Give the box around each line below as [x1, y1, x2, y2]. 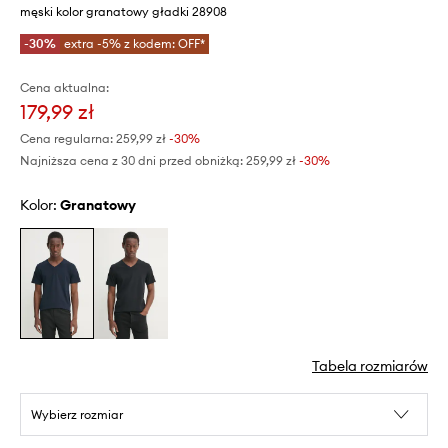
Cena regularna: [20, 131, 113, 146]
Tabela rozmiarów [312, 357, 428, 376]
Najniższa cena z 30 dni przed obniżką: [20, 153, 243, 168]
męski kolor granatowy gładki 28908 [20, 4, 227, 19]
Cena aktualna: [20, 80, 109, 95]
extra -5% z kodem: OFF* [64, 36, 205, 51]
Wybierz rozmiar [31, 407, 123, 423]
